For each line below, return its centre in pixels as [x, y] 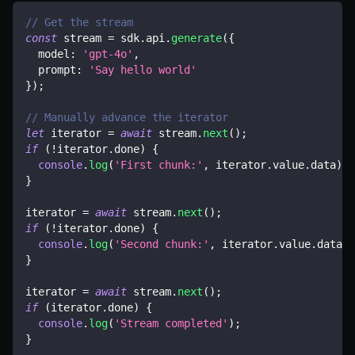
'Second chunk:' [162, 244]
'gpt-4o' [108, 53]
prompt [51, 69]
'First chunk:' [158, 164]
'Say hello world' [143, 69]
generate [197, 38]
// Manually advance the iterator [127, 117]
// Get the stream [79, 22]
